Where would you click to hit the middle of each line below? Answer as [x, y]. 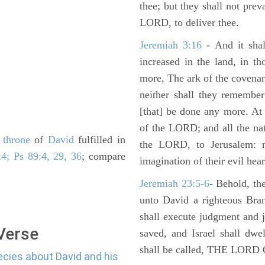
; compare [104, 156]
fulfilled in [100, 140]
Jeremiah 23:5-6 [174, 183]
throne [16, 140]
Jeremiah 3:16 [171, 45]
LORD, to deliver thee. [189, 22]
